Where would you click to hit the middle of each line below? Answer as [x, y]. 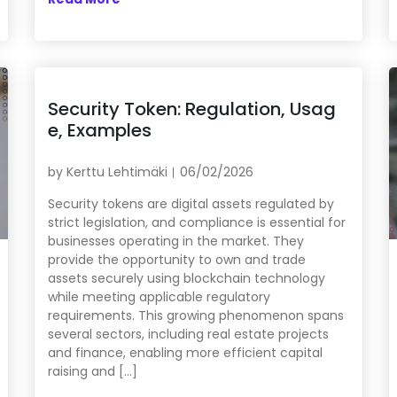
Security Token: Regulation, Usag [191, 109]
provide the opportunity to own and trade [176, 260]
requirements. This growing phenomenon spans [195, 316]
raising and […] [92, 372]
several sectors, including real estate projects [188, 335]
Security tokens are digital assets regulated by [191, 204]
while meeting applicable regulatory [159, 297]
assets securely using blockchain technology [186, 279]
